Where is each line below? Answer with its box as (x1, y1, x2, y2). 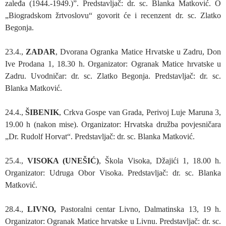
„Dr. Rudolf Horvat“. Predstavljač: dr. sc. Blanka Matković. (5, 132, 195, 141)
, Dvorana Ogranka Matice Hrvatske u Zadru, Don (55, 47, 221, 56)
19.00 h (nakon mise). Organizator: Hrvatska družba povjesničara (5, 120, 221, 129)
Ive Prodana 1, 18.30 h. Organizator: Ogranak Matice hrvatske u (5, 59, 221, 68)
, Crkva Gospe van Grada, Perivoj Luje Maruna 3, (59, 107, 221, 117)
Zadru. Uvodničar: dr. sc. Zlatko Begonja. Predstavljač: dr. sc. (5, 71, 221, 80)
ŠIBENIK (25, 107, 60, 117)
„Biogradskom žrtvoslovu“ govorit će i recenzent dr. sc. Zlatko (5, 11, 221, 20)
